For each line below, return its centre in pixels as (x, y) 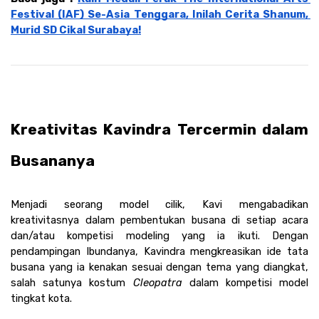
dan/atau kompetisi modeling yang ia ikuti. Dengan (159, 235)
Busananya (53, 160)
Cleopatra (157, 282)
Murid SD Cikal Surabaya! (76, 30)
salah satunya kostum (72, 282)
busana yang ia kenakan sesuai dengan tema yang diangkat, (159, 267)
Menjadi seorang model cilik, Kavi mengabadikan (159, 204)
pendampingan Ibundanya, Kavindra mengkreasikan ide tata (159, 251)
